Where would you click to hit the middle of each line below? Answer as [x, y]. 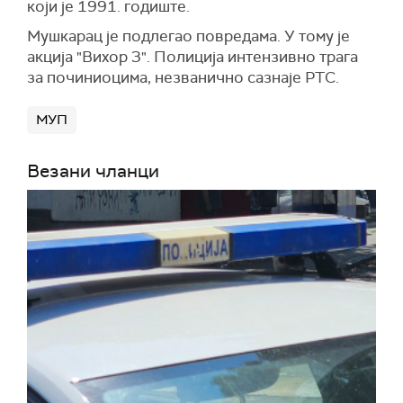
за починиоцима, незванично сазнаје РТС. [183, 77]
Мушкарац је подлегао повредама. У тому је [188, 36]
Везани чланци [93, 171]
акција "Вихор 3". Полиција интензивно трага [193, 57]
